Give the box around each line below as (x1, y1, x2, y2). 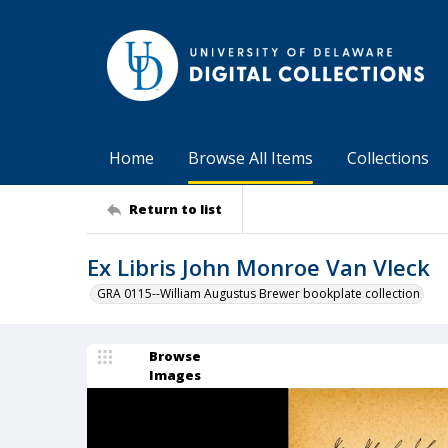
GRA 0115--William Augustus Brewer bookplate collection (97, 285, 420, 302)
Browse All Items (188, 147, 313, 169)
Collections (347, 147, 429, 169)
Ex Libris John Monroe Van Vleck (87, 252, 430, 282)
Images (149, 366, 201, 384)
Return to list (129, 199, 222, 218)
